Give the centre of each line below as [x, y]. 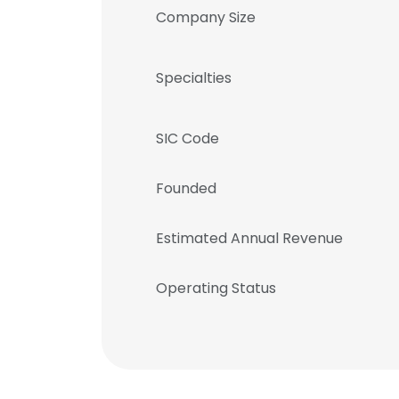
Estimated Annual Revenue [249, 238]
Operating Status [216, 288]
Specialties [194, 78]
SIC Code [187, 138]
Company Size [206, 17]
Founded [186, 188]
